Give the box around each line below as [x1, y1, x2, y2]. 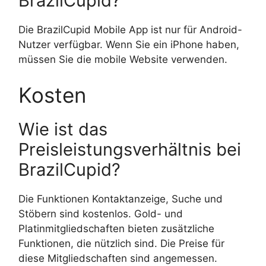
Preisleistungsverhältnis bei [18, 138, 241, 160]
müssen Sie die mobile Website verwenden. [18, 53, 227, 66]
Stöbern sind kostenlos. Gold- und [18, 207, 183, 220]
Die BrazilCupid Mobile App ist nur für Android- [18, 24, 242, 36]
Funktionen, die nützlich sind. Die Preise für [18, 237, 224, 249]
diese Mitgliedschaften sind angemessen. [18, 252, 217, 264]
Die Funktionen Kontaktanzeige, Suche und [18, 192, 223, 205]
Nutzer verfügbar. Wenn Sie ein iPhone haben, [18, 39, 239, 51]
